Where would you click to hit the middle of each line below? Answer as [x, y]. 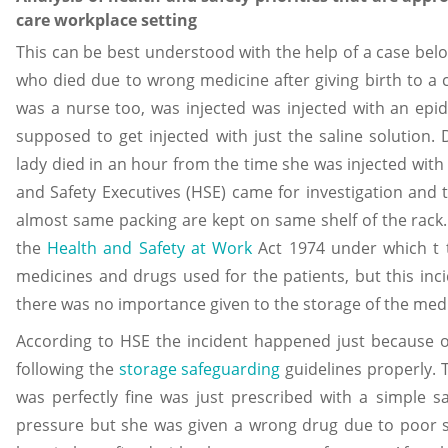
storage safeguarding [199, 369]
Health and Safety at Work [150, 247]
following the [67, 369]
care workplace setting [106, 19]
